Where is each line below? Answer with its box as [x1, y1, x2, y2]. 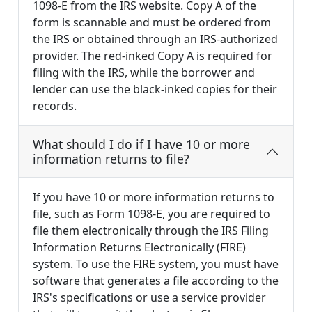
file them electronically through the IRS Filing [33, 223, 269, 239]
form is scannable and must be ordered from [33, 15, 271, 31]
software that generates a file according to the [33, 273, 279, 289]
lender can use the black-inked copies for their [33, 81, 277, 97]
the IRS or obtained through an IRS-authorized [33, 31, 278, 47]
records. [33, 98, 77, 114]
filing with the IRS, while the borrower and [33, 65, 255, 81]
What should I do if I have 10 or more [33, 136, 250, 153]
